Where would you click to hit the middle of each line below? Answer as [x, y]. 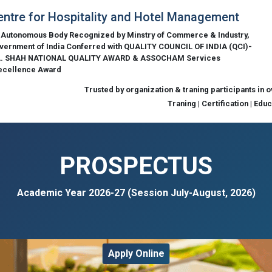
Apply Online [136, 253]
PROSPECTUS [136, 166]
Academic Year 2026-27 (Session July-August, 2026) [136, 193]
